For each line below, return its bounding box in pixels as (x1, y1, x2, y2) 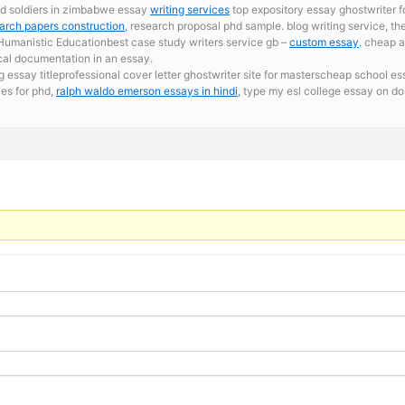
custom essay (289, 34, 359, 49)
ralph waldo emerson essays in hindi (56, 83, 238, 98)
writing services (150, 2, 230, 16)
